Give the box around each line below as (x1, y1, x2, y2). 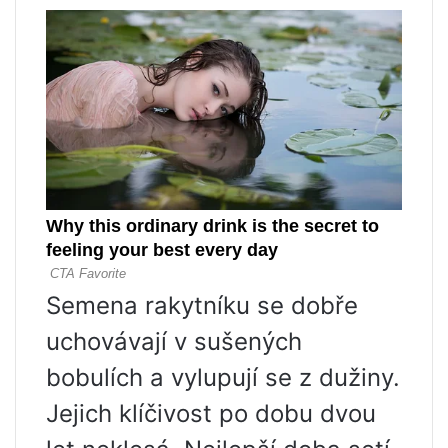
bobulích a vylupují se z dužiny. (46, 362, 400, 392)
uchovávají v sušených (46, 326, 302, 356)
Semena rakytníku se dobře (46, 290, 358, 320)
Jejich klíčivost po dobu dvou (46, 398, 376, 428)
